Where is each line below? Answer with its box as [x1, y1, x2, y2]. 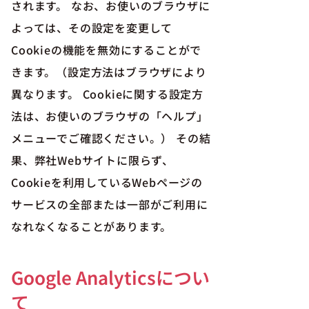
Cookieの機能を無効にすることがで [11, 41, 202, 58]
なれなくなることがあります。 [11, 218, 172, 235]
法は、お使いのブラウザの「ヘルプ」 [11, 108, 208, 124]
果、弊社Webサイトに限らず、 [11, 152, 174, 168]
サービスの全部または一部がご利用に [11, 196, 208, 212]
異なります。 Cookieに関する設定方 [11, 86, 203, 102]
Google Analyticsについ [11, 264, 210, 290]
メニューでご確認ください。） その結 [11, 130, 211, 146]
